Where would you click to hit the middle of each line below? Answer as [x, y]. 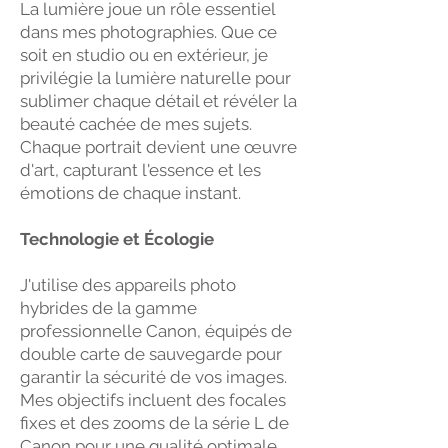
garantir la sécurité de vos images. [153, 377]
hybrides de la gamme [108, 308]
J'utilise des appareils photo [128, 285]
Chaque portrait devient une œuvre [158, 147]
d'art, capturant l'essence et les [140, 170]
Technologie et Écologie [117, 239]
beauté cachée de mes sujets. [136, 124]
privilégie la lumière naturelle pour [155, 78]
